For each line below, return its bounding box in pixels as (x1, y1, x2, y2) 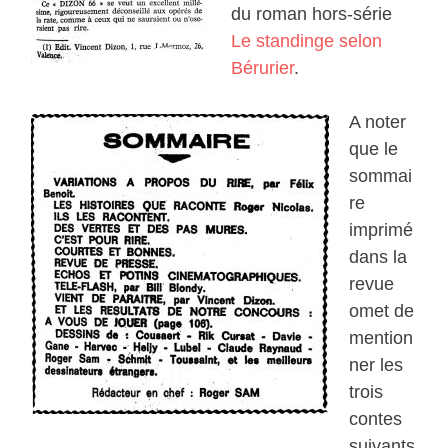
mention (349, 328, 414, 349)
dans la (349, 247, 408, 268)
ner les (349, 355, 404, 376)
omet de (349, 301, 415, 322)
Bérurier (231, 58, 295, 79)
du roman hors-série (231, 4, 393, 25)
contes (349, 409, 403, 430)
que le (349, 139, 399, 160)
